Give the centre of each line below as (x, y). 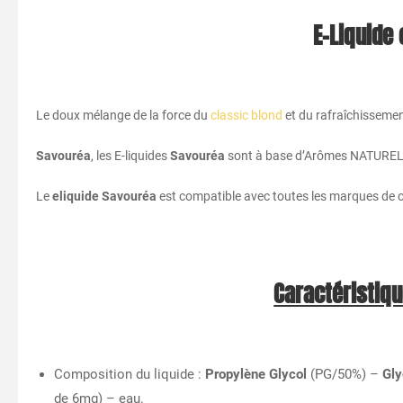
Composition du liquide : (130, 374)
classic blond (246, 115)
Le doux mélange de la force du (123, 115)
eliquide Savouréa (104, 196)
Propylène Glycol (258, 374)
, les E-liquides (130, 155)
